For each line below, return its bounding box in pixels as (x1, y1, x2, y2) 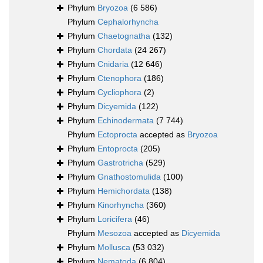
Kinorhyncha (97, 200, 144, 210)
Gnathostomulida (97, 172, 161, 182)
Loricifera (97, 214, 132, 224)
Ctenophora (97, 73, 141, 83)
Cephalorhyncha (97, 17, 159, 27)
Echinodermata (97, 116, 154, 126)
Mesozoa (97, 228, 131, 238)
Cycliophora (97, 87, 141, 97)
